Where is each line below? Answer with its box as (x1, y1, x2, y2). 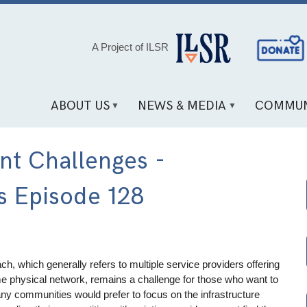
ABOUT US (50, 99, 110, 114)
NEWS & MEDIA (138, 99, 227, 114)
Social (231, 33, 278, 56)
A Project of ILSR (91, 40, 169, 53)
